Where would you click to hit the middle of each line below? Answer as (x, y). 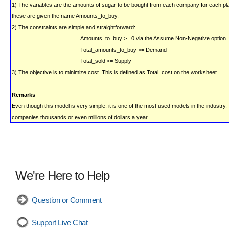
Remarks (24, 94)
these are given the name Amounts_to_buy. (65, 16)
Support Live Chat (60, 222)
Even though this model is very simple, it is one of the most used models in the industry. (119, 106)
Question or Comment (67, 200)
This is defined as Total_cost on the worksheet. (160, 72)
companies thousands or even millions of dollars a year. (80, 117)
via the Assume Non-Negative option (181, 38)
